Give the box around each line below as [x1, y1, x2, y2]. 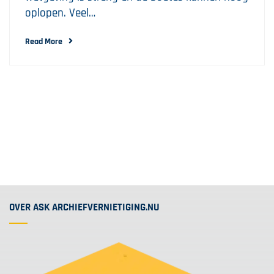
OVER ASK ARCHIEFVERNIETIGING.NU [9, 201, 160, 214]
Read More [25, 36, 62, 47]
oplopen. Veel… [25, 6, 95, 21]
